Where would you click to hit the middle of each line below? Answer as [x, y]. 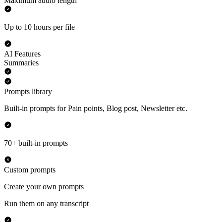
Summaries [21, 63]
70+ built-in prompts [36, 143]
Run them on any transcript [46, 204]
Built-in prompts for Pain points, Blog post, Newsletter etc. [96, 109]
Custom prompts [30, 170]
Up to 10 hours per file [39, 27]
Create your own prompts [44, 187]
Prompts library [28, 92]
